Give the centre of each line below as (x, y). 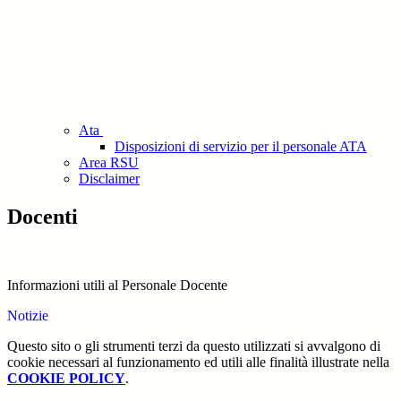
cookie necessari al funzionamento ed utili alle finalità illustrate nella (198, 363)
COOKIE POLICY (66, 379)
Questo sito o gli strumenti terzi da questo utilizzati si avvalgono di (194, 346)
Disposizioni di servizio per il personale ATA (241, 147)
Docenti (43, 217)
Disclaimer (109, 179)
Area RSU (109, 163)
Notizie (28, 316)
